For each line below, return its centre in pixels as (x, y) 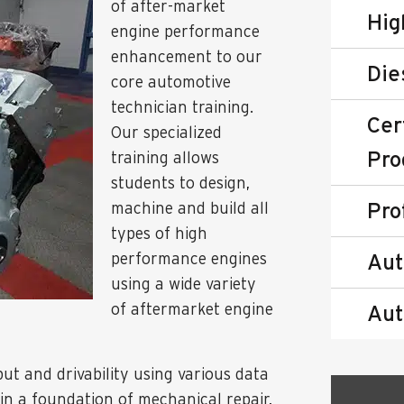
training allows (165, 157)
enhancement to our (187, 56)
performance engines (189, 258)
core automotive (171, 82)
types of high (159, 233)
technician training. (182, 107)
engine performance (185, 31)
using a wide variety (184, 284)
